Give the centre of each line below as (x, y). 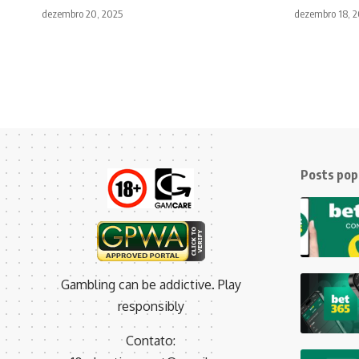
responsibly (151, 307)
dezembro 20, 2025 (82, 14)
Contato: (151, 341)
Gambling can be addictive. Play (151, 285)
